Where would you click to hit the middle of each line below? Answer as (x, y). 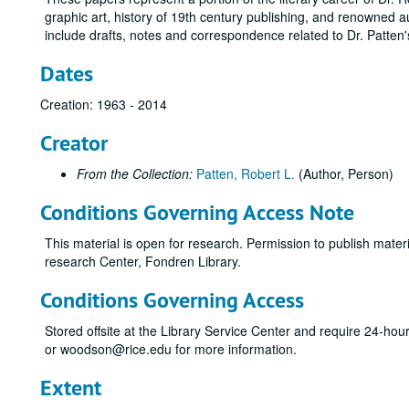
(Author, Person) (346, 173)
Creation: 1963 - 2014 (104, 104)
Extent (71, 388)
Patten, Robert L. (247, 173)
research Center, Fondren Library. (143, 261)
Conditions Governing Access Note (197, 212)
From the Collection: (135, 173)
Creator (74, 143)
